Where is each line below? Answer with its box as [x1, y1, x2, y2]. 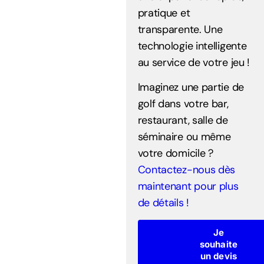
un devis [200, 250, 237, 262]
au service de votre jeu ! [137, 55, 250, 70]
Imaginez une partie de [137, 80, 244, 95]
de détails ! [137, 196, 189, 210]
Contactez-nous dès [137, 163, 236, 177]
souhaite [199, 238, 238, 250]
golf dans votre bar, [137, 97, 229, 111]
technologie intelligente [137, 39, 247, 54]
